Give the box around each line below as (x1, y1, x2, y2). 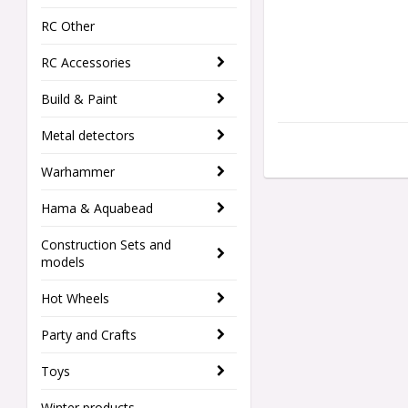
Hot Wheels (41, 290, 109, 308)
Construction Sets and (41, 236, 171, 254)
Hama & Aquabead (41, 199, 153, 218)
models (41, 253, 85, 271)
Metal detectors (41, 127, 135, 145)
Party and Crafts (41, 326, 137, 344)
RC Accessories (41, 54, 131, 72)
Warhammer (41, 163, 115, 181)
